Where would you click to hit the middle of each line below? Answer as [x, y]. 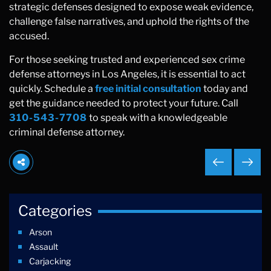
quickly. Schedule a [52, 89]
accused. [29, 36]
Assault [44, 247]
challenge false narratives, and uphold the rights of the [129, 21]
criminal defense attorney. [67, 132]
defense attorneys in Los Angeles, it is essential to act [127, 74]
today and [225, 89]
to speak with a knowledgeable [157, 118]
